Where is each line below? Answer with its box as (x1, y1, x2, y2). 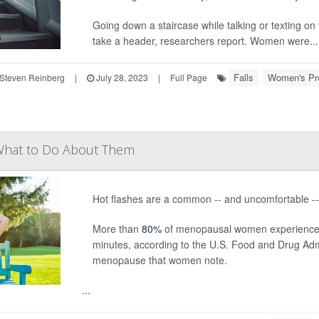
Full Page (169, 71, 207, 83)
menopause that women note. (92, 253, 227, 267)
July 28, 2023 (93, 71, 148, 83)
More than (92, 221, 142, 236)
